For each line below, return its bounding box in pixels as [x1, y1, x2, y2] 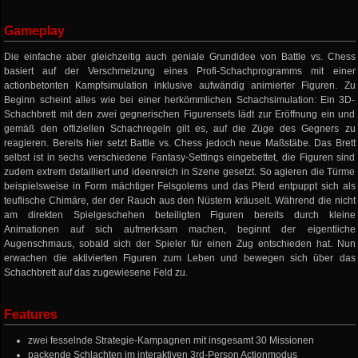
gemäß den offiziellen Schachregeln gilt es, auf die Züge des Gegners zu [4, 123, 356, 134]
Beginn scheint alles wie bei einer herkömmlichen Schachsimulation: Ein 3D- [4, 94, 356, 105]
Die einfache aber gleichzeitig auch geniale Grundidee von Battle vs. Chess [4, 51, 356, 62]
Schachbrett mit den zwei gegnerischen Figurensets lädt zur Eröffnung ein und [4, 109, 356, 120]
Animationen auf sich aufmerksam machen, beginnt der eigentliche [4, 224, 356, 235]
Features [4, 308, 58, 321]
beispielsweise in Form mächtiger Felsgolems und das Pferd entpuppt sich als [4, 181, 356, 192]
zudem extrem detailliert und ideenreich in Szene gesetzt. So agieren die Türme [4, 166, 356, 177]
